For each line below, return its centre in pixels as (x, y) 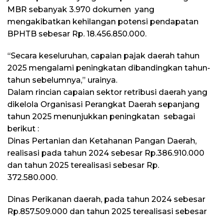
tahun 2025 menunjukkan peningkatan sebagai (101, 116)
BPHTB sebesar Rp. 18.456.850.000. (77, 34)
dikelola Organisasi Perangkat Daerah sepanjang (103, 104)
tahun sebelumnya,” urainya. (62, 80)
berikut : (23, 128)
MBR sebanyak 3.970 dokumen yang (81, 9)
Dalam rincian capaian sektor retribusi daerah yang (107, 92)
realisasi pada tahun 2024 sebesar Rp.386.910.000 (106, 153)
